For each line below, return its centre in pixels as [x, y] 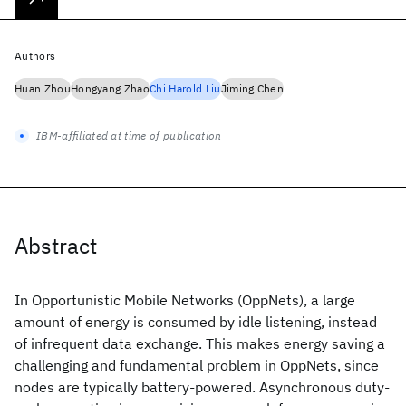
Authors [35, 56]
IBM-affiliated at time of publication [129, 135]
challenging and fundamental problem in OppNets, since [197, 365]
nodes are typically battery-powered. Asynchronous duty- [202, 387]
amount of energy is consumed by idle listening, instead [196, 322]
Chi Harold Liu [185, 88]
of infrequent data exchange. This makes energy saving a [200, 343]
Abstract [56, 246]
